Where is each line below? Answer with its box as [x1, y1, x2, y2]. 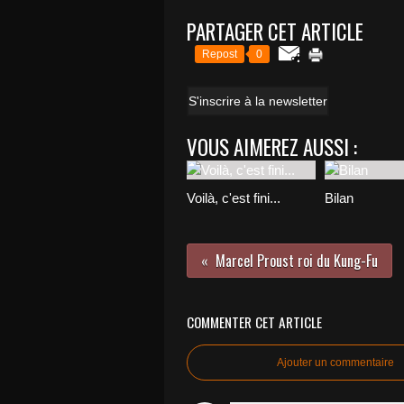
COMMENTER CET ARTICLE [187, 312, 322, 332]
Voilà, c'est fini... [187, 190, 280, 206]
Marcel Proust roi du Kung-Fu [216, 250, 378, 271]
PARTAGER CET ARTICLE [187, 16, 363, 47]
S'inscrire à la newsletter [188, 94, 327, 108]
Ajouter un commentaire [277, 356, 394, 369]
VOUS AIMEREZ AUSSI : [187, 132, 357, 162]
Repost [202, 48, 237, 60]
